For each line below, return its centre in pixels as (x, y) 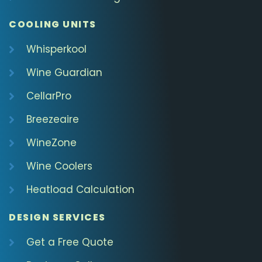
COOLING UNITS (53, 25)
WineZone (51, 143)
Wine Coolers (59, 166)
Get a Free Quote (70, 242)
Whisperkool (56, 49)
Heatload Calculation (80, 190)
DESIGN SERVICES (57, 218)
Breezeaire (53, 120)
